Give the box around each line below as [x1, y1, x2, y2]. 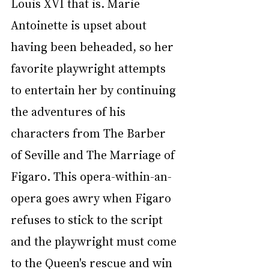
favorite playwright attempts [11, 59, 169, 76]
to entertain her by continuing [11, 81, 179, 97]
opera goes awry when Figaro [11, 189, 174, 205]
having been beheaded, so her [11, 38, 177, 54]
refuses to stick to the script [11, 211, 166, 227]
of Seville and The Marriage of [11, 146, 178, 162]
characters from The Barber [11, 124, 169, 141]
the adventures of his [11, 103, 128, 119]
